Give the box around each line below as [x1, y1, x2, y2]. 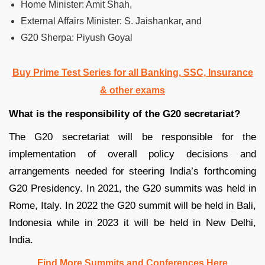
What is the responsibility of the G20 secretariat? [9, 108, 240, 119]
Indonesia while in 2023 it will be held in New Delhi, [9, 216, 256, 228]
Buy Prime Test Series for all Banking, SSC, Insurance [12, 67, 253, 77]
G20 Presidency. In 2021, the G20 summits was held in [9, 182, 256, 194]
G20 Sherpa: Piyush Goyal [21, 32, 132, 43]
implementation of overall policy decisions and [9, 148, 256, 160]
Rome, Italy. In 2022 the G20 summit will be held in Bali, [9, 199, 256, 211]
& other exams [100, 85, 165, 95]
